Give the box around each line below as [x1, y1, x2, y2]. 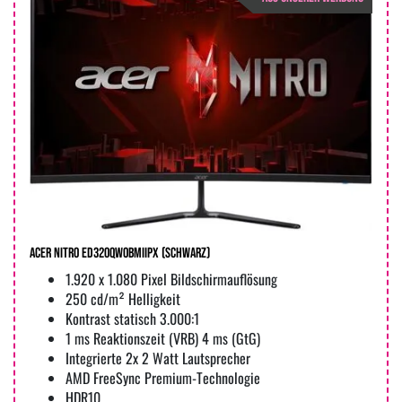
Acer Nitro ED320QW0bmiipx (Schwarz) [30, 245, 210, 263]
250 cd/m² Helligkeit [66, 288, 180, 310]
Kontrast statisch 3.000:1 [66, 308, 199, 330]
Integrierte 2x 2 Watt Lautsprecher [66, 347, 250, 370]
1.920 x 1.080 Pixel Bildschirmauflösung [66, 268, 277, 291]
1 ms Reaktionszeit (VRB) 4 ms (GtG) [66, 328, 260, 350]
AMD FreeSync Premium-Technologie [66, 367, 260, 389]
